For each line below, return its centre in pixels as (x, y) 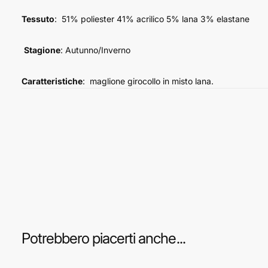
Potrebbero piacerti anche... (103, 238)
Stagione (42, 50)
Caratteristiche (52, 81)
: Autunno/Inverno (95, 50)
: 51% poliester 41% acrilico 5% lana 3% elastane (152, 19)
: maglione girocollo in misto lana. (148, 81)
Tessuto (38, 19)
